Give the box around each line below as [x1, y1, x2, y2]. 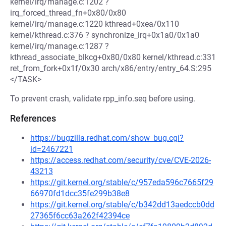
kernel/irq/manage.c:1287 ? [10, 41, 109, 51]
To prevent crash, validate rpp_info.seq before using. [10, 94, 195, 103]
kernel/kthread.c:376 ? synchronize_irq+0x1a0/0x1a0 [10, 30, 199, 40]
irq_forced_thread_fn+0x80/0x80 [10, 8, 126, 18]
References [10, 113, 56, 124]
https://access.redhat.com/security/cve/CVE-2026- [30, 155, 211, 165]
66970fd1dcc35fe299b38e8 [30, 189, 130, 198]
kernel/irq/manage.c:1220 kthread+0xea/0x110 [10, 19, 179, 29]
